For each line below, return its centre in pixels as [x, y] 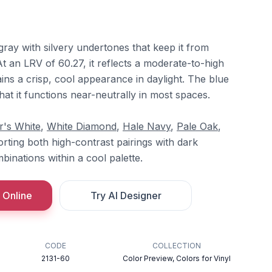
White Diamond [82, 126]
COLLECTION [176, 246]
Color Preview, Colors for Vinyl [176, 258]
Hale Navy [147, 126]
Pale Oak [197, 126]
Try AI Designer [126, 195]
